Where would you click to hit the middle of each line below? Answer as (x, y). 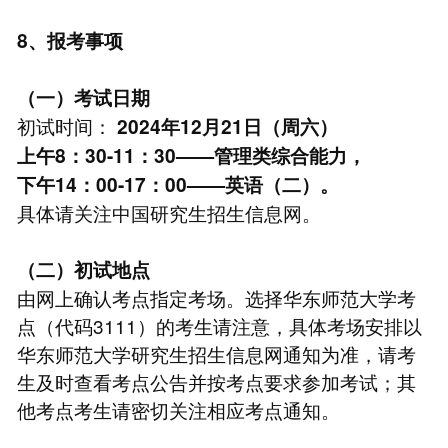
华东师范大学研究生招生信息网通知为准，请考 (216, 353)
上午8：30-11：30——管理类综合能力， (191, 155)
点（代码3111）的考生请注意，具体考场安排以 (219, 325)
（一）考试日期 (83, 97)
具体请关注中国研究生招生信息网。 (168, 212)
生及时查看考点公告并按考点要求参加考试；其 (216, 381)
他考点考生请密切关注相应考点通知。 (178, 409)
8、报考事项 (69, 40)
